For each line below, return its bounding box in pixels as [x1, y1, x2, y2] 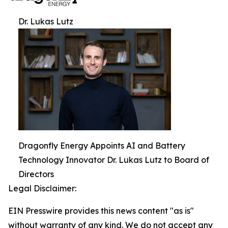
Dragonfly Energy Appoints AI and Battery [18, 140, 185, 151]
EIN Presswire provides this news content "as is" [8, 206, 194, 216]
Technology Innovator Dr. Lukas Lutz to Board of [18, 155, 209, 165]
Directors [18, 169, 54, 180]
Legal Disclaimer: [8, 183, 76, 194]
